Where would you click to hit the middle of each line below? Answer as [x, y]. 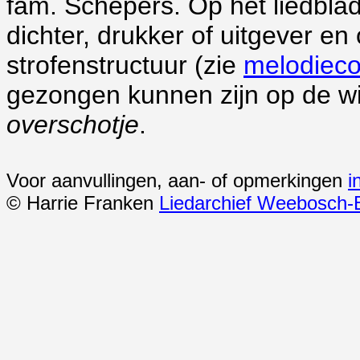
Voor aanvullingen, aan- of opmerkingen [177, 180]
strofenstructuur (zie [125, 65]
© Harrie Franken [83, 203]
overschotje [73, 125]
